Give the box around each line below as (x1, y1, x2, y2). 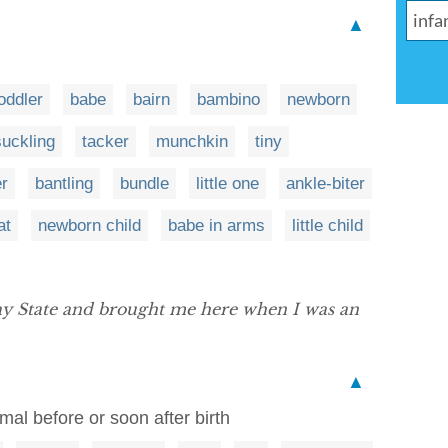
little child (292, 216, 363, 235)
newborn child (38, 216, 141, 235)
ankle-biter (286, 174, 365, 193)
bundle (120, 174, 169, 193)
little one (196, 174, 259, 193)
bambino (197, 90, 260, 109)
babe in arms (168, 216, 265, 235)
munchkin (156, 132, 228, 151)
